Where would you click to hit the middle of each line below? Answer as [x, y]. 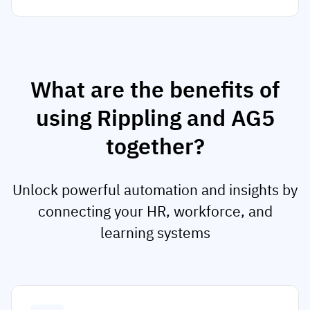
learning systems [155, 233]
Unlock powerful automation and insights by [155, 190]
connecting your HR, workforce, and [155, 211]
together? [155, 146]
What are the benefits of [155, 90]
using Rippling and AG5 [155, 118]
